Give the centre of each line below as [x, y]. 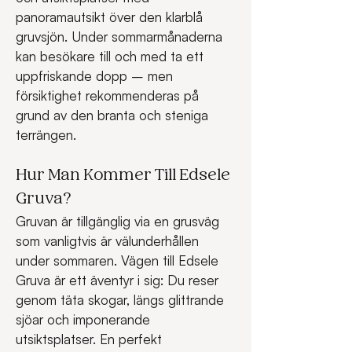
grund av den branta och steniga [114, 115]
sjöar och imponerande [85, 319]
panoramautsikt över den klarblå [111, 17]
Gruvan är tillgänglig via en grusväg [119, 221]
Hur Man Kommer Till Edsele [125, 176]
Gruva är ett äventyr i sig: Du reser [119, 280]
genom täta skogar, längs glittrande [122, 300]
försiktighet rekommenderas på [109, 95]
